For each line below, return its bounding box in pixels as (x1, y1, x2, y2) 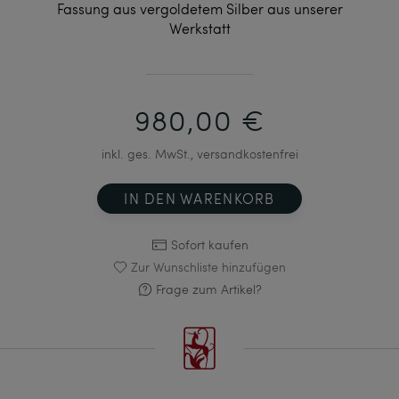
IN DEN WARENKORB (124, 189, 275, 208)
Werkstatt (168, 19, 231, 38)
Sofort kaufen (170, 236, 248, 254)
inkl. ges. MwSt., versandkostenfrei (101, 145, 298, 163)
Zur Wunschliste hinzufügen (131, 258, 286, 276)
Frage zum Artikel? (155, 281, 262, 298)
